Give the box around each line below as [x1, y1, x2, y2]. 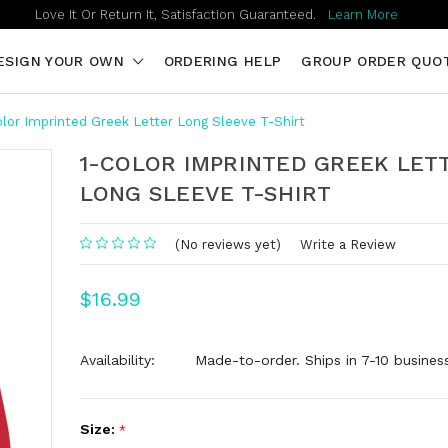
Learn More [328, 7, 398, 22]
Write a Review [299, 237, 396, 253]
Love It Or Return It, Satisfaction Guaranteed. [35, 7, 328, 22]
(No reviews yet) [174, 237, 281, 253]
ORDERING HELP [163, 53, 282, 69]
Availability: [79, 352, 155, 369]
